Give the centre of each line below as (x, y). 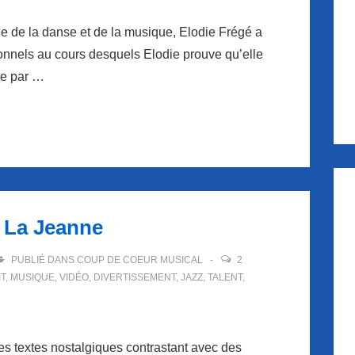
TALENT (225, 277)
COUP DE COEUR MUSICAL (140, 260)
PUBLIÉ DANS (43, 260)
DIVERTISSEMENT (135, 277)
